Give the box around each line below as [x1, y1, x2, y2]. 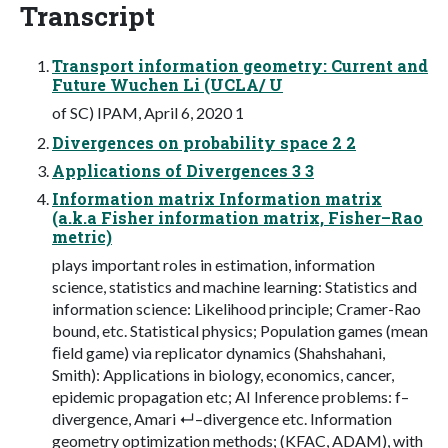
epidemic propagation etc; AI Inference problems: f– [52, 386, 409, 406]
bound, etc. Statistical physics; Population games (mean [52, 320, 428, 340]
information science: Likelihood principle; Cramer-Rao [52, 298, 421, 318]
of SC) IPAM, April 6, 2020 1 [52, 102, 244, 122]
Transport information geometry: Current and [52, 54, 428, 76]
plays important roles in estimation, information [52, 254, 375, 274]
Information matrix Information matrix [52, 187, 382, 209]
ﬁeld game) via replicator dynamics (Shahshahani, [52, 342, 385, 362]
